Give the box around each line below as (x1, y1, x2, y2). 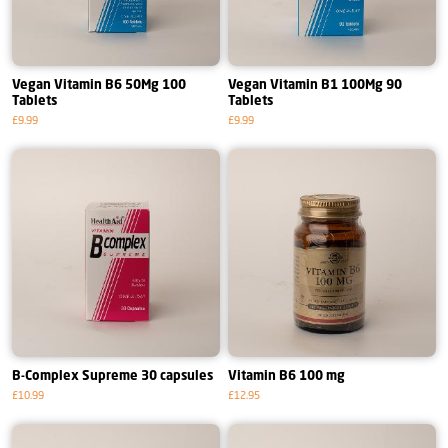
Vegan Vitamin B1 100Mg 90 (228, 79, 402, 93)
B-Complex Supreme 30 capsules (12, 370, 213, 384)
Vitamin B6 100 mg (228, 370, 345, 384)
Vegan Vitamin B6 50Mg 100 (12, 79, 186, 93)
